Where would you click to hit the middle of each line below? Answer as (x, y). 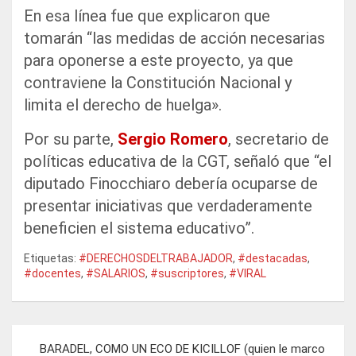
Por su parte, (71, 139)
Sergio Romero (173, 139)
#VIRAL (248, 273)
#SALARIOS (116, 273)
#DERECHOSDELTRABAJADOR (156, 258)
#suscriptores (187, 273)
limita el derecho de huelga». (123, 104)
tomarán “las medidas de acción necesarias (174, 38)
